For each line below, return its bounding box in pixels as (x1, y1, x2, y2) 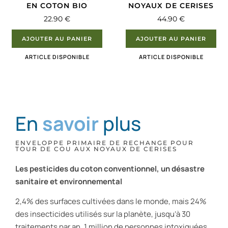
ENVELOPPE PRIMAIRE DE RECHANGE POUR (15, 138, 194, 147)
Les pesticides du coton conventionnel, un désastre (15, 163, 205, 174)
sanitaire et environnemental (15, 176, 122, 187)
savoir (42, 109, 99, 136)
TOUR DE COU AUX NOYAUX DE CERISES (15, 145, 177, 153)
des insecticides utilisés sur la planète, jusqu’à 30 (15, 209, 190, 220)
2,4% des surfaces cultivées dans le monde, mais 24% (15, 196, 207, 207)
